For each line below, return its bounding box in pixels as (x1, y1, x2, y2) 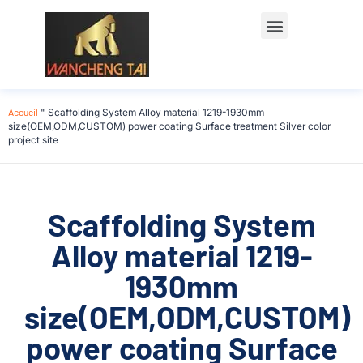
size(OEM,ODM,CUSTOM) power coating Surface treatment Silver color (8, 120, 331, 132)
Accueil (8, 106, 38, 117)
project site (8, 134, 58, 146)
